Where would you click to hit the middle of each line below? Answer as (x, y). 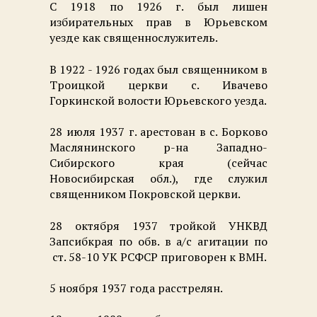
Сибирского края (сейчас (158, 163)
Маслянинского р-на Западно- (158, 148)
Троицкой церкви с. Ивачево (158, 85)
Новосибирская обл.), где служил (158, 179)
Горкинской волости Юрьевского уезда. (158, 100)
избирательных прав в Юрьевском (158, 22)
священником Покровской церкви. (145, 194)
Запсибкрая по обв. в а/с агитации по (158, 241)
